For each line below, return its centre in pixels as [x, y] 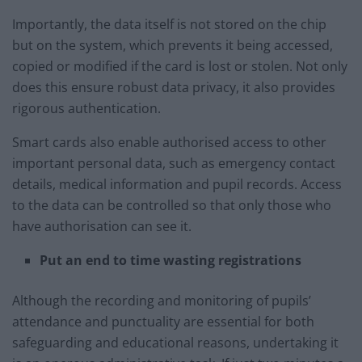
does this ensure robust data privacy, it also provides [174, 87]
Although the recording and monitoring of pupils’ [162, 300]
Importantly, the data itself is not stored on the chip [169, 24]
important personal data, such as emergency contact [174, 163]
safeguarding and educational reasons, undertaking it [175, 342]
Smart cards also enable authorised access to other [169, 142]
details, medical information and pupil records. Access [177, 184]
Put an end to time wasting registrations [171, 260]
